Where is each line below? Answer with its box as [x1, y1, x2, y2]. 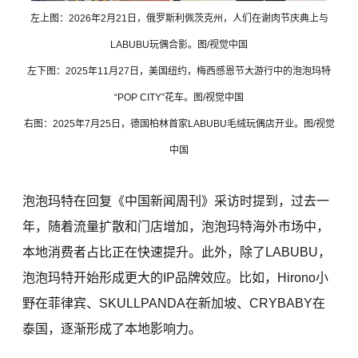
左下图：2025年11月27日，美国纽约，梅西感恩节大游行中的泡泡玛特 [27, 66, 331, 78]
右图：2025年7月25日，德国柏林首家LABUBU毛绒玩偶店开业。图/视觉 [23, 118, 335, 130]
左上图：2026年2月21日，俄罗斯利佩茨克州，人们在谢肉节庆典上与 [30, 13, 328, 25]
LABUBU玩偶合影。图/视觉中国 [110, 39, 248, 51]
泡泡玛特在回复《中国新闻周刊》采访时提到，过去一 [22, 194, 330, 209]
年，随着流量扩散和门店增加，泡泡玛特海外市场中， [22, 220, 330, 234]
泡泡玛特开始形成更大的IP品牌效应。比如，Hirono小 [22, 271, 329, 285]
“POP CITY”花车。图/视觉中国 [114, 92, 244, 104]
